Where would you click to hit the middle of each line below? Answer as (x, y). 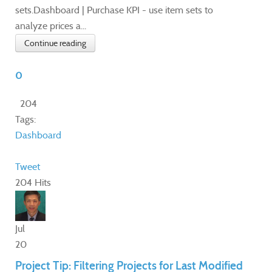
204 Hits (33, 182)
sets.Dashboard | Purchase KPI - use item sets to (114, 10)
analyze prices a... (51, 25)
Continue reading (55, 43)
